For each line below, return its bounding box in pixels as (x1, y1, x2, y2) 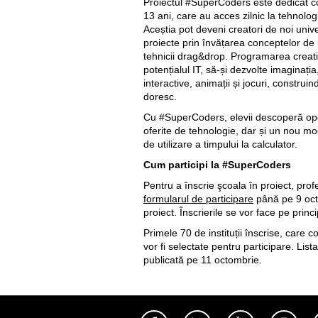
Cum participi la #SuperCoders (143, 159, 291, 170)
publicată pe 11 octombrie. (143, 254, 262, 265)
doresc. (143, 91, 177, 102)
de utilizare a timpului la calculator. (143, 138, 297, 150)
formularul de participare (143, 193, 253, 204)
